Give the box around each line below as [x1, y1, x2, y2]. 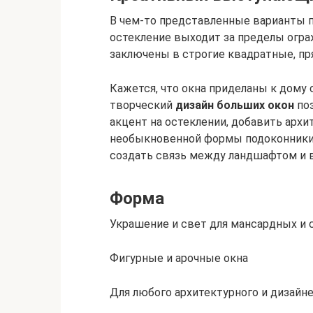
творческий [110, 99, 175, 112]
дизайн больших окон [175, 99, 294, 112]
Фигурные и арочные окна [110, 252, 248, 265]
